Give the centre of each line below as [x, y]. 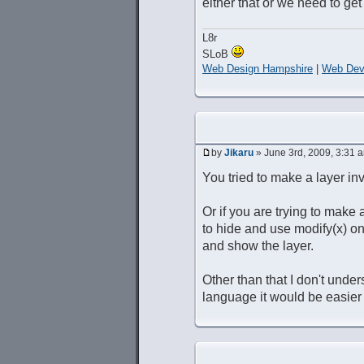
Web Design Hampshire [258, 69]
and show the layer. [258, 245]
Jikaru [239, 153]
